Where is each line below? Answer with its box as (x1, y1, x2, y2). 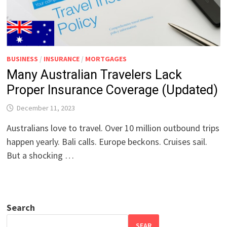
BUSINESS (7, 54, 39, 63)
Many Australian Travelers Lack (7, 67, 182, 82)
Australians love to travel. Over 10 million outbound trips (7, 122, 220, 134)
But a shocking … (7, 149, 74, 161)
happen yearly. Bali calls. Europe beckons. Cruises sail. (7, 135, 208, 147)
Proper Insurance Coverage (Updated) (7, 82, 218, 97)
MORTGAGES (85, 54, 127, 63)
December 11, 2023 (17, 103, 75, 112)
